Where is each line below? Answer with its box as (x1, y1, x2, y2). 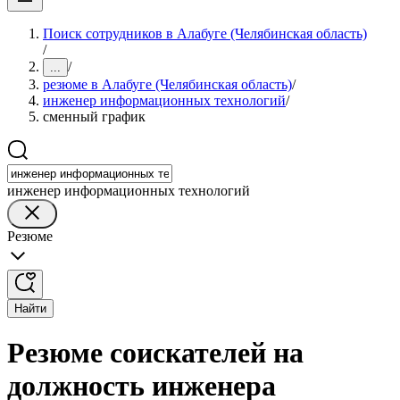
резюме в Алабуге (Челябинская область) (43, 77, 292, 92)
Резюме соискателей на (7, 337, 304, 370)
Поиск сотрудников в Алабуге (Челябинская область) (43, 26, 367, 41)
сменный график (43, 109, 146, 124)
